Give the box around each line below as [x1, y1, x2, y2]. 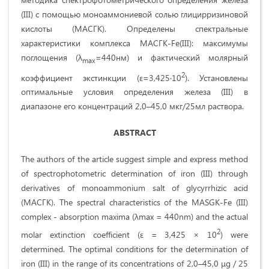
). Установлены [184, 71, 249, 83]
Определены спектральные [126, 22, 249, 34]
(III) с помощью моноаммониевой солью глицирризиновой [21, 8, 248, 20]
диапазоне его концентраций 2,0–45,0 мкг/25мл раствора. [21, 100, 244, 112]
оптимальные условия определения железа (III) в [21, 86, 248, 98]
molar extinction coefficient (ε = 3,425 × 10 [21, 228, 217, 240]
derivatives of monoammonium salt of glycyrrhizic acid [21, 182, 248, 194]
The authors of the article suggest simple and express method [21, 153, 248, 165]
